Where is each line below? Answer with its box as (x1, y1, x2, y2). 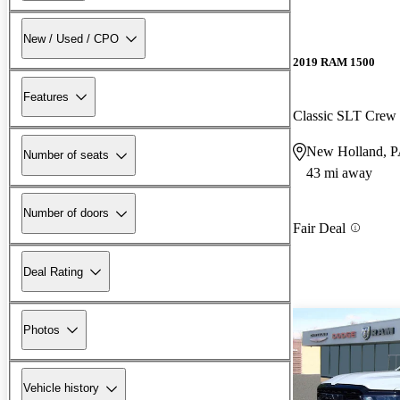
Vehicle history (23, 381, 99, 396)
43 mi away (306, 164, 372, 180)
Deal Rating (23, 264, 83, 279)
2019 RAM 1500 (293, 55, 375, 70)
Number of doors (23, 206, 109, 221)
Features (23, 89, 69, 104)
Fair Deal (293, 220, 346, 236)
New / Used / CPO (23, 31, 119, 46)
